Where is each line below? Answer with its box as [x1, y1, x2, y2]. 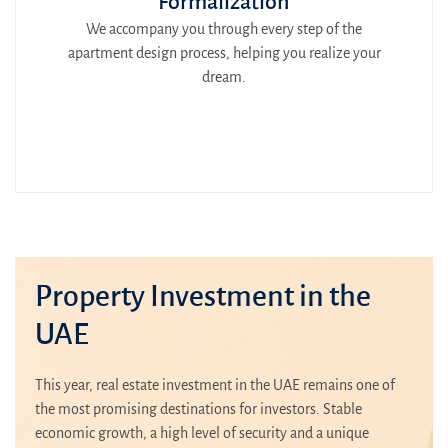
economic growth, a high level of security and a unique [35, 425, 369, 442]
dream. [202, 68, 246, 85]
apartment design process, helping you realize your [67, 44, 381, 61]
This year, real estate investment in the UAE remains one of [35, 377, 395, 394]
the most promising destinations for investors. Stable [35, 401, 362, 418]
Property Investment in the [35, 280, 371, 313]
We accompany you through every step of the [86, 20, 362, 37]
